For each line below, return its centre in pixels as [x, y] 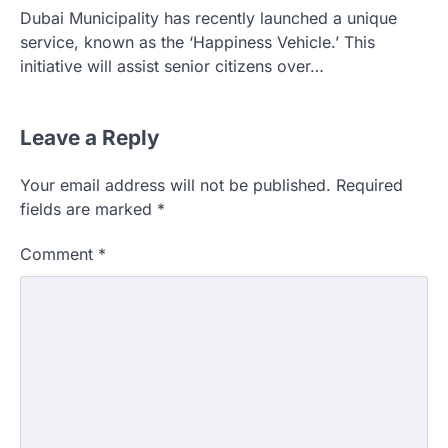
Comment [59, 254]
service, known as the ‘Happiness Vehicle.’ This [197, 42]
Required [369, 185]
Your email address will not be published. [175, 185]
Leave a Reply [90, 138]
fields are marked [88, 209]
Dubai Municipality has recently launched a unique [208, 18]
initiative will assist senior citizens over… [172, 66]
